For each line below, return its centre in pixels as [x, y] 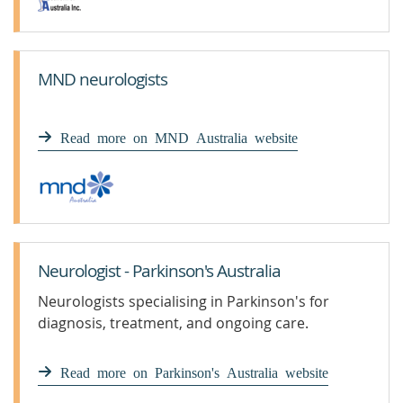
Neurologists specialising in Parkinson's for [184, 301]
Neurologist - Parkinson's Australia [159, 271]
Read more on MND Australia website [179, 137]
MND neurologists [103, 79]
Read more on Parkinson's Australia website [194, 372]
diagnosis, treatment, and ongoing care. [173, 323]
